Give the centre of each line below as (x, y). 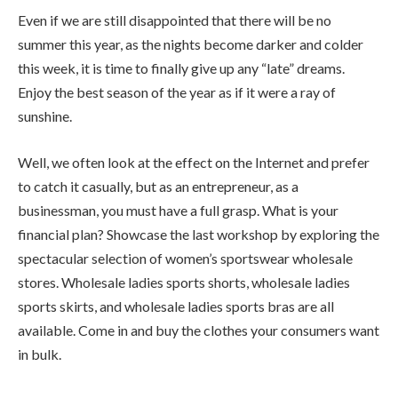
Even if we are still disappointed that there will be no (175, 20)
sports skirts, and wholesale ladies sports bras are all (176, 306)
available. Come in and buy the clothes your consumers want (199, 330)
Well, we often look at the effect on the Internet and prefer (194, 163)
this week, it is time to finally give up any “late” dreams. (181, 68)
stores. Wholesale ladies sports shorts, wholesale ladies (184, 283)
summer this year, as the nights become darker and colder (191, 44)
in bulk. (40, 354)
